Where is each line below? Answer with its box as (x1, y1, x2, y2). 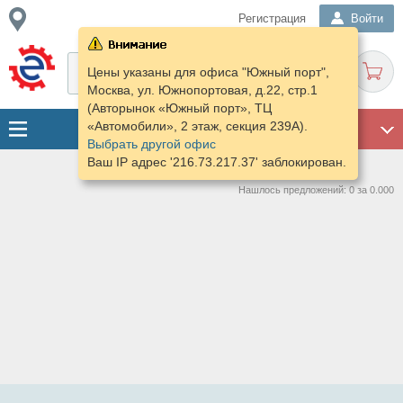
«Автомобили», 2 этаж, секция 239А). (86, 119, 308, 133)
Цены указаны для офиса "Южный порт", (86, 65, 329, 79)
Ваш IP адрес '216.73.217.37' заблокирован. (86, 155, 346, 169)
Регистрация (238, 12, 306, 25)
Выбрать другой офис (86, 137, 216, 151)
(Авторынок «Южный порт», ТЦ (86, 101, 272, 115)
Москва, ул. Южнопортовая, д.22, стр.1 (86, 83, 318, 97)
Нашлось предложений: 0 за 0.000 (238, 184, 394, 195)
